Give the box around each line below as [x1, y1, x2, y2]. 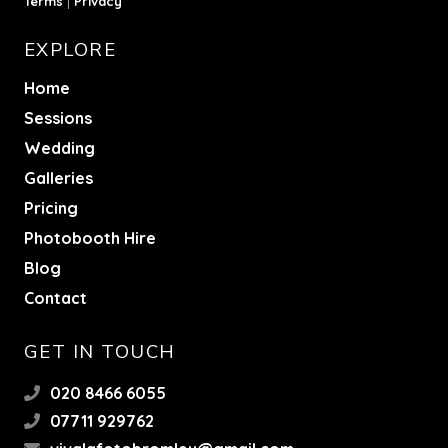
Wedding [24, 137, 95, 158]
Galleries [24, 167, 93, 188]
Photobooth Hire [24, 227, 156, 248]
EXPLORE [24, 36, 117, 63]
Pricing [24, 197, 78, 218]
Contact [24, 287, 87, 308]
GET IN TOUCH [24, 338, 176, 365]
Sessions [24, 107, 92, 128]
